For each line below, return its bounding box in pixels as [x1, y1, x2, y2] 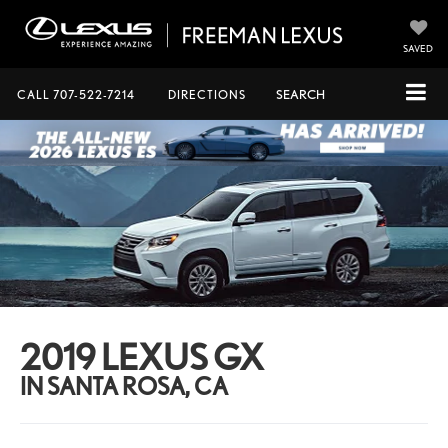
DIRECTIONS [168, 87, 246, 102]
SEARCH [276, 87, 325, 102]
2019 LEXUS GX [20, 334, 265, 379]
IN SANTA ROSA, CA [20, 371, 229, 401]
